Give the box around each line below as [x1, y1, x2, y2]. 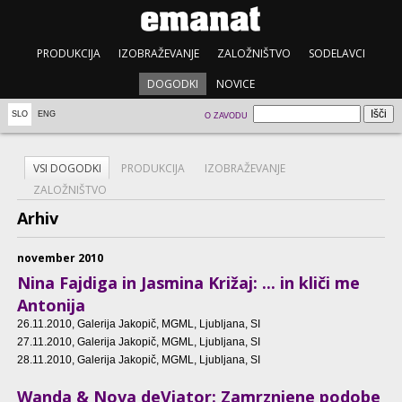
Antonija [16, 293, 85, 316]
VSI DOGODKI [32, 161, 101, 177]
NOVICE [216, 75, 256, 92]
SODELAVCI [309, 45, 366, 61]
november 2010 [16, 250, 103, 267]
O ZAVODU [205, 110, 249, 120]
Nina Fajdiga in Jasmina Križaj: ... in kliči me [16, 271, 360, 293]
